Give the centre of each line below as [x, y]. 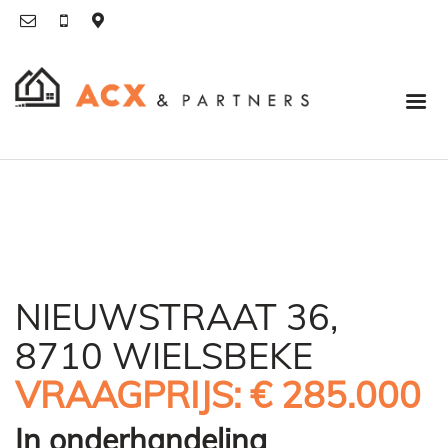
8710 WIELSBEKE [164, 355]
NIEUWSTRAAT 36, [176, 316]
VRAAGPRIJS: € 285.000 [218, 394]
